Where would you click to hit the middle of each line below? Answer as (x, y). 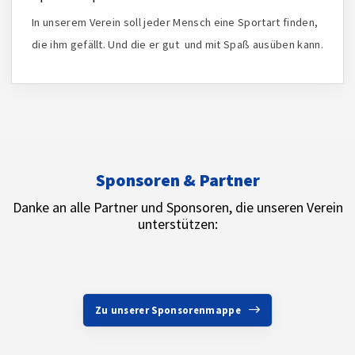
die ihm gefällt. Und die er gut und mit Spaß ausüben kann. (177, 44)
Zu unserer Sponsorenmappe (168, 309)
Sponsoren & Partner (177, 180)
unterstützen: (177, 223)
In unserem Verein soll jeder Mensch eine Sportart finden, (175, 22)
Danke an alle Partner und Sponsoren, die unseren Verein (177, 207)
